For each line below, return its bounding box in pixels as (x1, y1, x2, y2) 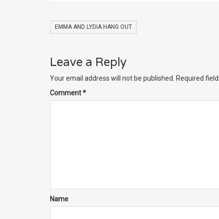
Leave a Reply (50, 54, 127, 69)
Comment (50, 89, 83, 97)
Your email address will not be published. (50, 74, 175, 82)
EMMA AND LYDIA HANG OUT (55, 23, 132, 30)
